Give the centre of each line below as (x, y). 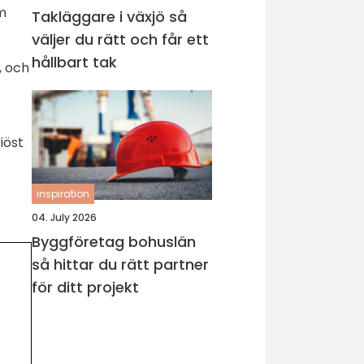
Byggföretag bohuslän (114, 242)
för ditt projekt (85, 287)
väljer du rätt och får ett (120, 39)
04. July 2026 (64, 217)
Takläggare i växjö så (100, 17)
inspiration (63, 194)
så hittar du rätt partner (120, 264)
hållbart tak (74, 62)
